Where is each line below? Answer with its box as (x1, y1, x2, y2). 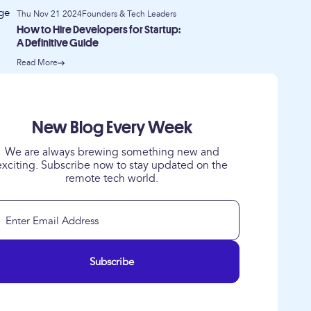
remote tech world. (65, 171, 158, 185)
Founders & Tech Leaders (82, 9, 176, 19)
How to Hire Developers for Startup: (17, 24, 180, 35)
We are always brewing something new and (4, 145, 219, 159)
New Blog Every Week (31, 119, 192, 136)
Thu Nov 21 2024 (17, 9, 82, 19)
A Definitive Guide (17, 37, 99, 49)
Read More (17, 58, 58, 68)
